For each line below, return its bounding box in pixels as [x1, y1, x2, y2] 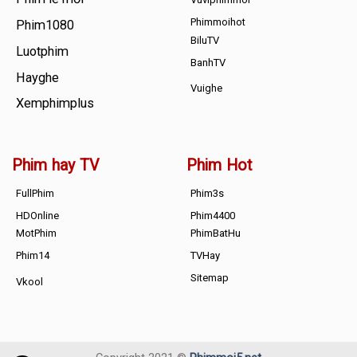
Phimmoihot [190, 16, 245, 29]
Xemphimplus [15, 96, 94, 112]
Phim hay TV [11, 156, 99, 175]
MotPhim [15, 227, 57, 240]
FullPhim [15, 186, 54, 199]
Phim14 [15, 249, 49, 262]
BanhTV [190, 56, 226, 69]
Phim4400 [190, 209, 235, 222]
